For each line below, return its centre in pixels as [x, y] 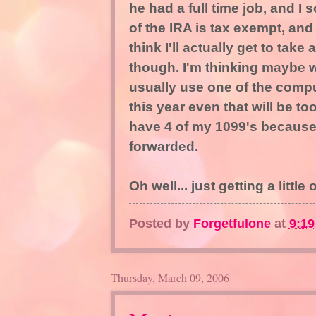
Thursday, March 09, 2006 [170, 278]
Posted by [161, 224]
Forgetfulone [232, 224]
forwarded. [163, 147]
